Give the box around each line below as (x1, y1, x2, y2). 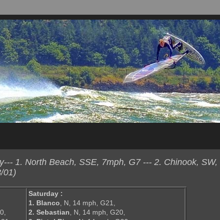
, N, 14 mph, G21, (60, 199, 115, 207)
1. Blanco (28, 199, 60, 207)
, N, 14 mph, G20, (70, 208, 125, 217)
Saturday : (28, 190, 63, 198)
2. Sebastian (28, 208, 70, 217)
